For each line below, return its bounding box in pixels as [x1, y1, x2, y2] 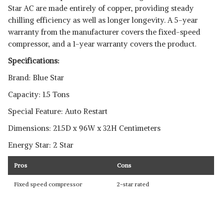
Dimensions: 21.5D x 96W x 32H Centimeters [8, 123, 161, 133]
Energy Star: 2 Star [8, 140, 73, 150]
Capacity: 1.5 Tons [8, 90, 69, 99]
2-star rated [117, 180, 149, 188]
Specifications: [8, 56, 59, 65]
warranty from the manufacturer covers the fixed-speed [8, 27, 200, 37]
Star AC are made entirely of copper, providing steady [8, 3, 194, 13]
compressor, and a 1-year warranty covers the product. [8, 39, 196, 49]
